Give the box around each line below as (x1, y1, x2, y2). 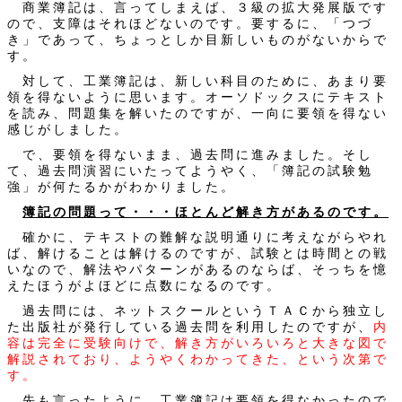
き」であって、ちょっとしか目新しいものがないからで (7, 32, 389, 47)
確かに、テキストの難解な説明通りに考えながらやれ (7, 230, 389, 244)
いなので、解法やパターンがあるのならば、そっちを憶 (7, 262, 389, 276)
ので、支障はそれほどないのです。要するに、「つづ (7, 16, 373, 31)
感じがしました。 (7, 122, 129, 136)
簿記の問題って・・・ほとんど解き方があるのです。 (22, 205, 389, 219)
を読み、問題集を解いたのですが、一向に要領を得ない (7, 106, 389, 120)
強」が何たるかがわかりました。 (7, 179, 236, 194)
